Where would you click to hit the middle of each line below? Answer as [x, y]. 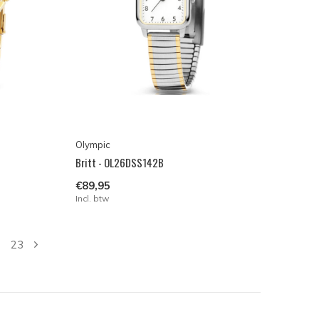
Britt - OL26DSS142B [119, 163]
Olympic [93, 145]
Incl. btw [92, 199]
